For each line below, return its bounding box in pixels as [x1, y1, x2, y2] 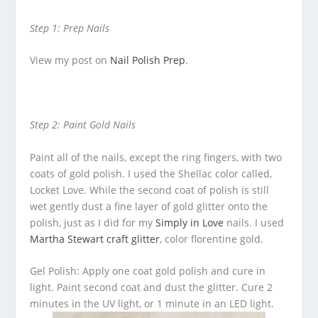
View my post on [30, 53, 111, 67]
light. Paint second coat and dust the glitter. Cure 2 [30, 280, 273, 294]
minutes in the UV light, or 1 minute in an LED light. [30, 296, 275, 310]
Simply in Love [155, 215, 224, 229]
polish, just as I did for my [30, 215, 156, 229]
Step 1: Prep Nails [30, 21, 110, 35]
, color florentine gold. [160, 231, 264, 246]
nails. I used [224, 215, 285, 229]
